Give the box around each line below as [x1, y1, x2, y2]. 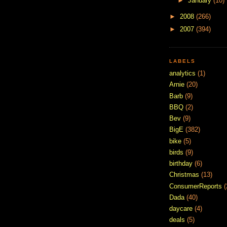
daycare [169, 205, 193, 213]
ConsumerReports [169, 182, 222, 190]
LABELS [169, 58, 196, 64]
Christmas [169, 171, 199, 179]
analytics [169, 69, 196, 78]
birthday [169, 160, 193, 168]
